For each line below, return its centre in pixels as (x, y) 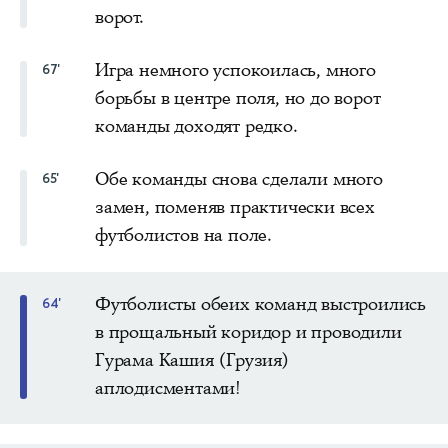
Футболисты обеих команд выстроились (260, 303)
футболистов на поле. (184, 234)
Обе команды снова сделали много (239, 178)
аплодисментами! (168, 387)
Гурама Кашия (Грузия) (192, 359)
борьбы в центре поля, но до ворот (238, 97)
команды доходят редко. (196, 125)
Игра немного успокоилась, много (235, 69)
